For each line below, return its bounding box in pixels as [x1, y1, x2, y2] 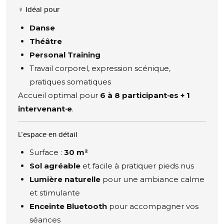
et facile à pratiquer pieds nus [80, 161, 194, 171]
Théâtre [29, 36, 62, 46]
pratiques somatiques [29, 76, 111, 86]
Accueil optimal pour [18, 90, 100, 100]
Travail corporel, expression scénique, [29, 63, 170, 73]
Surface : [29, 147, 64, 157]
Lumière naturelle [29, 174, 100, 184]
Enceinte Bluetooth [29, 201, 107, 211]
